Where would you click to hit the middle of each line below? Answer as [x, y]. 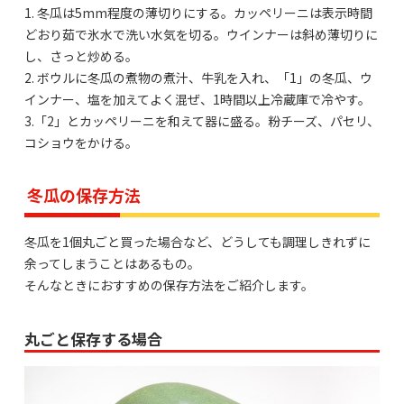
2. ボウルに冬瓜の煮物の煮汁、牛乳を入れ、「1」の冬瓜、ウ [198, 77]
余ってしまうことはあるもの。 [112, 263]
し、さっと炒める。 [81, 55]
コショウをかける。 [81, 142]
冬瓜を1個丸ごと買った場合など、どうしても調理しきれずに [197, 241]
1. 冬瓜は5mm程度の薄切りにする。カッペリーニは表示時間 [198, 12]
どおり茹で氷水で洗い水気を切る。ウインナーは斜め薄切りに [201, 34]
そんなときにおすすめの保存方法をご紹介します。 [169, 285]
